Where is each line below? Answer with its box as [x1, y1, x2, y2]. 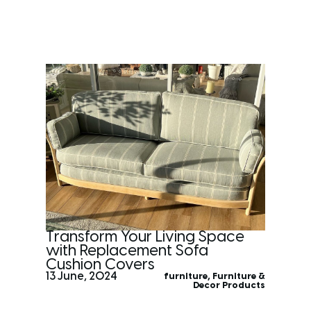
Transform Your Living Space [46, 228, 245, 246]
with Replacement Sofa [46, 242, 209, 260]
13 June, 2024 [46, 270, 118, 283]
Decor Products [192, 280, 265, 290]
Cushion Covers [46, 256, 155, 274]
